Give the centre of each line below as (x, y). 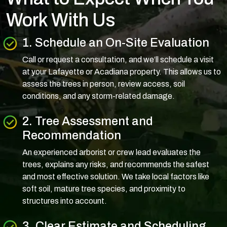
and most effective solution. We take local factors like (116, 176)
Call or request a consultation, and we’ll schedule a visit (118, 59)
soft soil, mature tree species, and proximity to (104, 188)
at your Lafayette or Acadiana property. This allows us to (122, 71)
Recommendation (72, 135)
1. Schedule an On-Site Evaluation (116, 42)
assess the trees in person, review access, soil (104, 84)
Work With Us (61, 20)
